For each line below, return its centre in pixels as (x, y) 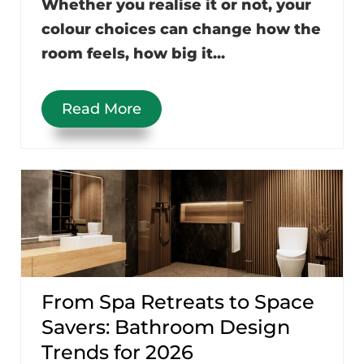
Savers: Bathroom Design (166, 327)
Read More (102, 108)
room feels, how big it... (133, 53)
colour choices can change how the (181, 29)
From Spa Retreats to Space (178, 301)
